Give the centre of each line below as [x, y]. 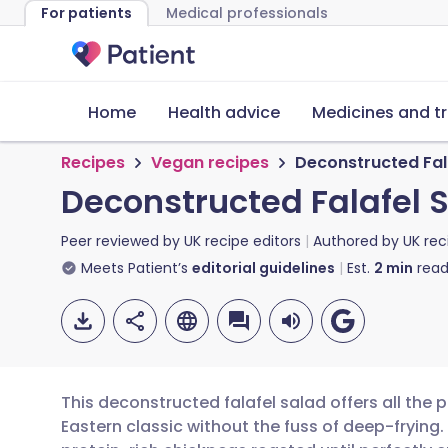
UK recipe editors [242, 241]
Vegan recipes [210, 162]
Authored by [358, 241]
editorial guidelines [263, 268]
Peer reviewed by [122, 241]
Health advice [224, 112]
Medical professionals [247, 13]
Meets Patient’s [134, 268]
